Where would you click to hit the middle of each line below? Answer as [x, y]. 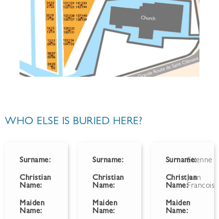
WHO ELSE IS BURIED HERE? [74, 122]
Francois [201, 186]
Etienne [200, 161]
